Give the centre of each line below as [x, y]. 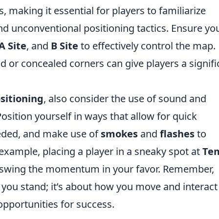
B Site [65, 46]
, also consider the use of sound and [125, 99]
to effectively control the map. [147, 46]
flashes [177, 134]
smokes [119, 134]
